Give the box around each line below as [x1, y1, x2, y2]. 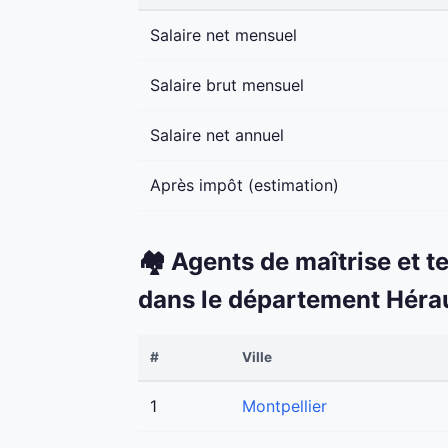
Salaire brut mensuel [150, 75, 304, 96]
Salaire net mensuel [150, 25, 297, 46]
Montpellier [242, 396, 327, 417]
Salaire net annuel [150, 125, 284, 146]
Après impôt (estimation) [150, 175, 339, 196]
